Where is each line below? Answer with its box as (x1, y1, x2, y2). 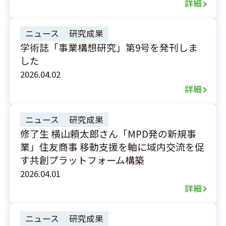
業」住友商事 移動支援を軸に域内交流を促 (20, 139, 204, 153)
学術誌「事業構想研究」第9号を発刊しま (20, 40, 198, 54)
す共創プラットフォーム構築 (20, 152, 144, 166)
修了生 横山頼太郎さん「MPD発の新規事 (20, 126, 196, 140)
